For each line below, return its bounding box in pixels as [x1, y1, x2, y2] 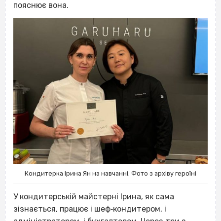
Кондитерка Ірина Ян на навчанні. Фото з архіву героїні [25, 169, 196, 177]
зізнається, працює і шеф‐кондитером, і [13, 204, 168, 214]
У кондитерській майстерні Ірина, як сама [13, 191, 174, 201]
